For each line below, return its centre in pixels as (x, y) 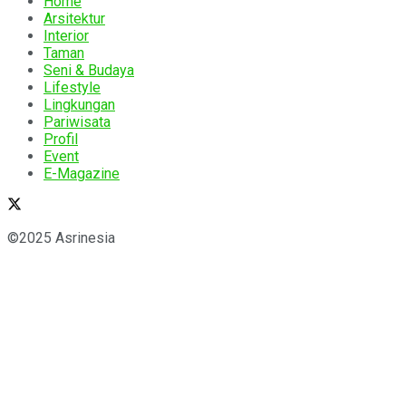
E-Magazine (82, 174)
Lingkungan (79, 105)
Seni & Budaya (89, 71)
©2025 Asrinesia (61, 238)
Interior (66, 36)
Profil (61, 140)
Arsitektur (74, 19)
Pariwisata (77, 122)
